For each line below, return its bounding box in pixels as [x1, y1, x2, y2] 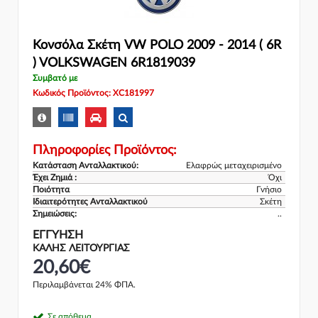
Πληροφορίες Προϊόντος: [33, 143, 177, 157]
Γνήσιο [256, 185, 282, 194]
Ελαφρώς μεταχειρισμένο [186, 160, 282, 170]
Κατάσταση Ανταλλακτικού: [33, 160, 138, 170]
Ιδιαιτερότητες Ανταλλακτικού [33, 197, 148, 206]
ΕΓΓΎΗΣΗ [33, 229, 83, 241]
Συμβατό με [33, 74, 77, 82]
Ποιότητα [33, 185, 70, 194]
